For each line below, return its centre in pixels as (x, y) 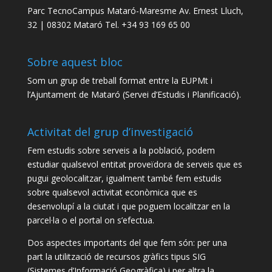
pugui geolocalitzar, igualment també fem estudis (124, 178)
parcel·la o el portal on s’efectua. (90, 220)
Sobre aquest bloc (75, 62)
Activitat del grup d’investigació (110, 132)
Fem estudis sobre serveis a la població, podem (121, 151)
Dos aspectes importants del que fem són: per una (127, 243)
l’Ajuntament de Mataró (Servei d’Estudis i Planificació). (134, 95)
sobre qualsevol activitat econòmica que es (112, 192)
